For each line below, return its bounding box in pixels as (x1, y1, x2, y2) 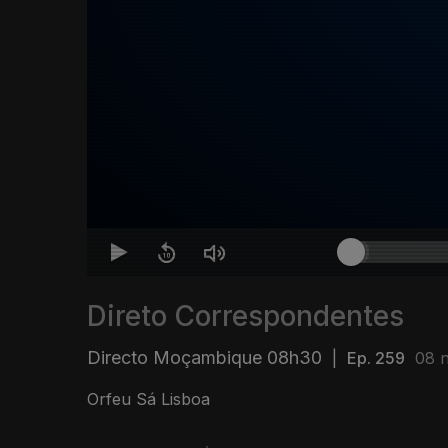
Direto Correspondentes (87, 299, 404, 334)
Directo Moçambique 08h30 (87, 347, 322, 369)
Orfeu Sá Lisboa (87, 389, 210, 410)
